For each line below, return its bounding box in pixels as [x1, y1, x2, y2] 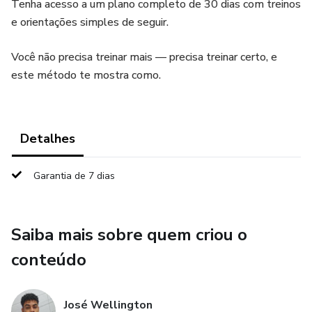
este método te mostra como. [11, 68, 161, 83]
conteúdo [11, 249, 86, 271]
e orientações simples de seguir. [11, 15, 169, 30]
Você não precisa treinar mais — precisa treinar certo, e [11, 49, 277, 65]
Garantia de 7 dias [33, 169, 115, 182]
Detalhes [20, 130, 75, 147]
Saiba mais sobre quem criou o [11, 224, 247, 246]
